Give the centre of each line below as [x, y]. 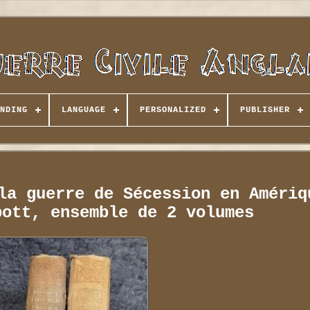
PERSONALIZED [173, 110]
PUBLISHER [265, 110]
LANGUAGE [83, 110]
